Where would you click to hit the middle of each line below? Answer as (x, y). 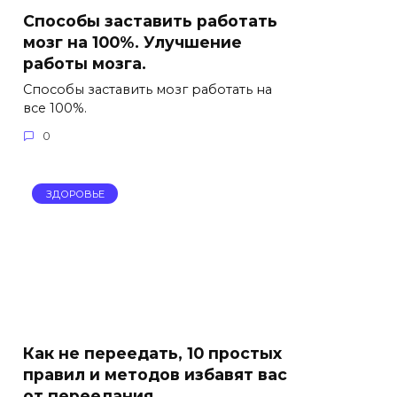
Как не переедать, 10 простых (152, 353)
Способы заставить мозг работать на (148, 89)
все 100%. (55, 108)
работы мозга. (85, 63)
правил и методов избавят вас (155, 374)
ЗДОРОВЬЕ (75, 194)
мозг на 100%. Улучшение (132, 42)
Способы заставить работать (150, 20)
